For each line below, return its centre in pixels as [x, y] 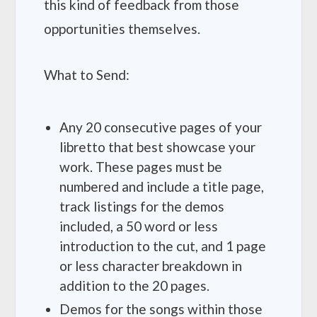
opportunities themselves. [122, 29]
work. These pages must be [141, 167]
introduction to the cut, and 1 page [163, 246]
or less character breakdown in [151, 266]
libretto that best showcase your [158, 147]
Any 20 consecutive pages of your [161, 127]
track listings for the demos [142, 207]
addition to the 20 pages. [135, 286]
